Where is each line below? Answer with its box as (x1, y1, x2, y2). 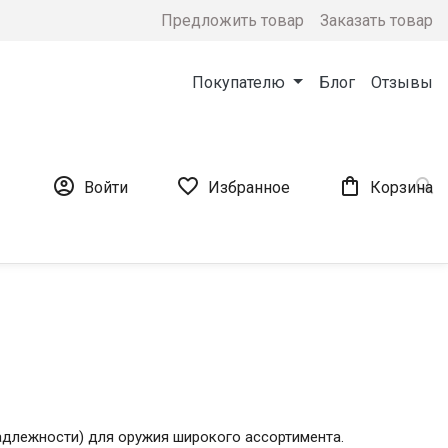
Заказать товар (320, 10, 433, 30)
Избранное (208, 178, 290, 197)
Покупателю (192, 73, 290, 92)
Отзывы (371, 73, 433, 92)
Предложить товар (161, 10, 304, 30)
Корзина (370, 178, 433, 197)
